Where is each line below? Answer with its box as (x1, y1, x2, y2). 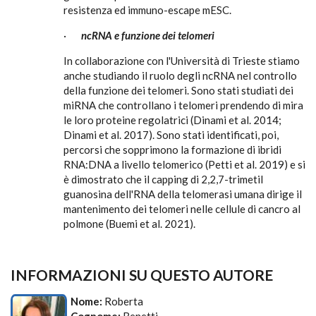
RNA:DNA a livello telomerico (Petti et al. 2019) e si (63, 158, 305, 171)
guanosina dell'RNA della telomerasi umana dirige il (63, 188, 302, 200)
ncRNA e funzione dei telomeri (81, 29, 214, 42)
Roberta (104, 295, 143, 308)
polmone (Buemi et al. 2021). (63, 217, 195, 230)
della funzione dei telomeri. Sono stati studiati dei (63, 84, 293, 97)
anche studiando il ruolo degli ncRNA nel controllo (63, 69, 297, 82)
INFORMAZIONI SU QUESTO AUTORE (11, 266, 273, 284)
